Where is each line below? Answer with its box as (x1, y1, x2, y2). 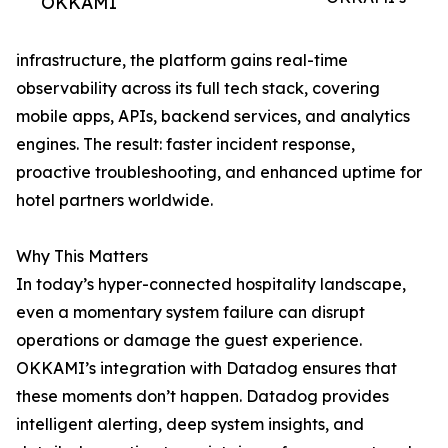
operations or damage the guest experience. (16, 330, 362, 351)
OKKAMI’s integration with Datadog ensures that (16, 358, 397, 379)
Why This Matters (16, 246, 148, 267)
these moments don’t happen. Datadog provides (16, 386, 389, 407)
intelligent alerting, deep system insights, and (16, 414, 364, 435)
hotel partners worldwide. (16, 190, 213, 211)
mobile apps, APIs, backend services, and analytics (16, 106, 410, 127)
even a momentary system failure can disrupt (16, 302, 365, 323)
